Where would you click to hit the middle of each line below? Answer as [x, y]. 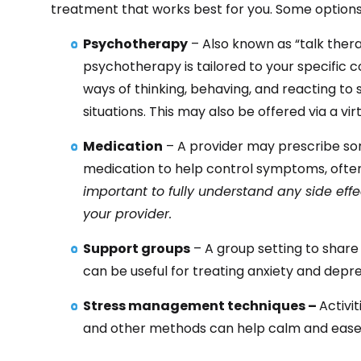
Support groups [137, 248]
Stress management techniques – [201, 305]
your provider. [127, 214]
